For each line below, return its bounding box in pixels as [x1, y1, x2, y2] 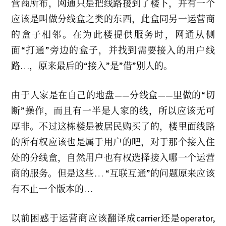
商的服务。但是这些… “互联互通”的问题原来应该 [11, 167, 215, 179]
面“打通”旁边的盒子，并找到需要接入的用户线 [11, 44, 215, 56]
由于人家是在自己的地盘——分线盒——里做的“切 [11, 89, 215, 101]
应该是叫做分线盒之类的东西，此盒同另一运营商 [11, 13, 215, 25]
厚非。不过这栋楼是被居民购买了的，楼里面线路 [11, 121, 215, 132]
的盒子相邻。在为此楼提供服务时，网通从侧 [11, 29, 215, 40]
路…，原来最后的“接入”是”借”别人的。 [11, 60, 173, 72]
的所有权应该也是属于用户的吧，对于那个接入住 [11, 136, 215, 148]
